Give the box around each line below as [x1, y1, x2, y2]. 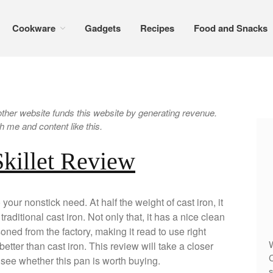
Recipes [140, 21, 174, 35]
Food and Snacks [194, 21, 268, 35]
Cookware [12, 21, 55, 35]
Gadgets [85, 21, 121, 35]
